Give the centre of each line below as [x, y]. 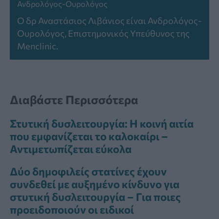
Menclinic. [38, 46]
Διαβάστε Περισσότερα [74, 99]
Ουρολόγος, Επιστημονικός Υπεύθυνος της [103, 33]
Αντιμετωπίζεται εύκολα [71, 149]
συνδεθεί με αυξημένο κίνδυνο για [95, 184]
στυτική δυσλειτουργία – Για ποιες [95, 197]
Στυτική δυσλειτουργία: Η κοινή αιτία [102, 123]
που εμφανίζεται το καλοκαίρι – [89, 136]
